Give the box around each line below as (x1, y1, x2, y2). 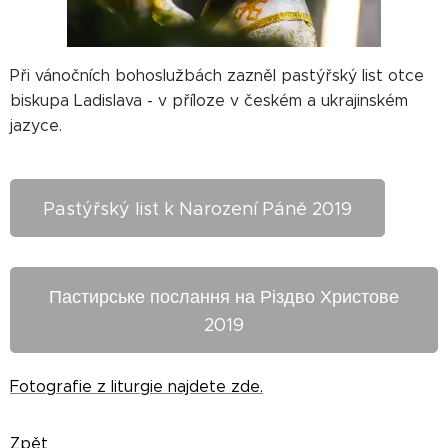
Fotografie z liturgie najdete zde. (10, 377, 263, 396)
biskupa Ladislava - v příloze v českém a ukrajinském (10, 91, 408, 110)
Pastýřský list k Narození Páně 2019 (43, 198, 352, 220)
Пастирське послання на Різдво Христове (49, 286, 399, 308)
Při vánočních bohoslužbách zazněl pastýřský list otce (10, 66, 424, 85)
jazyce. (10, 116, 62, 135)
